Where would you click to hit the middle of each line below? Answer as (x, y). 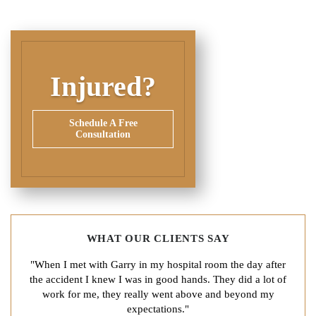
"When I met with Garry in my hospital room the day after (158, 264)
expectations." (158, 309)
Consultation (103, 134)
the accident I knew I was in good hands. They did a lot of (158, 279)
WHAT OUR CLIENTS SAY (158, 238)
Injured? (103, 86)
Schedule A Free (103, 123)
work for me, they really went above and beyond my (158, 294)
